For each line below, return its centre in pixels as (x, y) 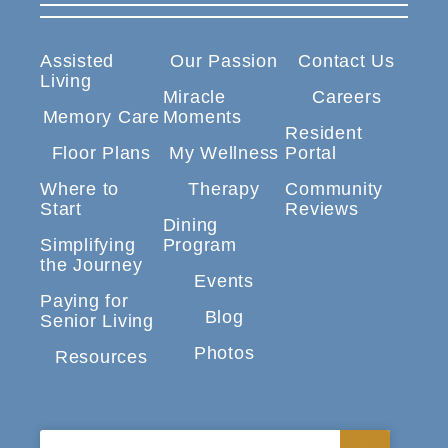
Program (199, 245)
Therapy (224, 189)
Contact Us (346, 61)
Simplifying (88, 245)
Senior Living (97, 321)
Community (334, 189)
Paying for (84, 301)
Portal (311, 153)
